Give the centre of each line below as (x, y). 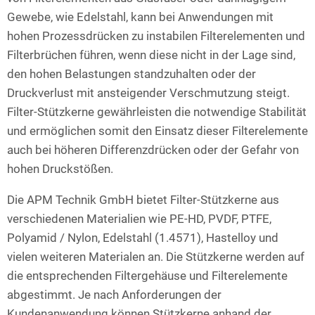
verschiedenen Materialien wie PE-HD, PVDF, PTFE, (139, 219)
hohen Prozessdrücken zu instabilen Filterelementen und (156, 36)
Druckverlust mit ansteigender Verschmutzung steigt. (148, 93)
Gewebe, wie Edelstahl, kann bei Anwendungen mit (140, 17)
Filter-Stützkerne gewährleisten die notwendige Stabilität (157, 112)
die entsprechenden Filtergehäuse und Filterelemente (147, 276)
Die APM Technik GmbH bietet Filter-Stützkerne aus (143, 200)
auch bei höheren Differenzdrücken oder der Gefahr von (153, 150)
